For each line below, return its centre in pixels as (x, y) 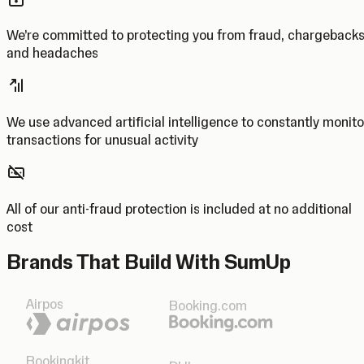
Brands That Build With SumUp (149, 262)
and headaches (52, 53)
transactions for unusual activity (102, 140)
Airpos (45, 303)
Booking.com (208, 305)
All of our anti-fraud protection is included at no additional (179, 209)
